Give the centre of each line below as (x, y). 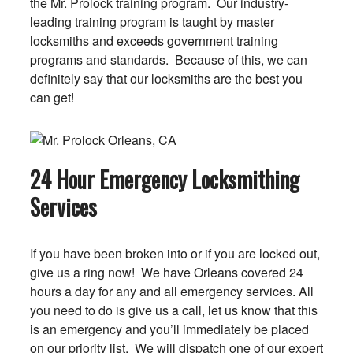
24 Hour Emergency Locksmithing (164, 179)
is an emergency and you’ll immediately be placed (169, 329)
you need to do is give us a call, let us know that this (173, 310)
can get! (52, 97)
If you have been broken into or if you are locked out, (175, 253)
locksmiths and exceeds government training (154, 41)
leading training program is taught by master (152, 22)
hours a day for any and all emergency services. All (171, 291)
